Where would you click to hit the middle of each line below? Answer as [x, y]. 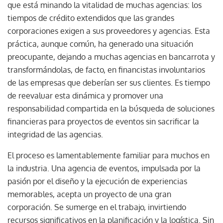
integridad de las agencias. [56, 134]
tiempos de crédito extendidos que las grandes [91, 18]
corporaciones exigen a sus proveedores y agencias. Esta [109, 31]
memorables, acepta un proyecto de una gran [89, 194]
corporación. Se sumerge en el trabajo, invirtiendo [97, 207]
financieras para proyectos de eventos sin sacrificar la [103, 121]
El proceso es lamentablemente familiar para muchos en [109, 155]
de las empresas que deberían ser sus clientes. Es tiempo [109, 82]
